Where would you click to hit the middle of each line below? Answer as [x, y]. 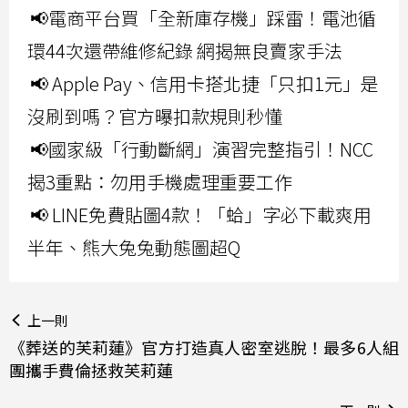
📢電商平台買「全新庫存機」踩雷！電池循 [203, 18]
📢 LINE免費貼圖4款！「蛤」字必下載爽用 [201, 215]
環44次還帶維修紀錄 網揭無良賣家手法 [185, 51]
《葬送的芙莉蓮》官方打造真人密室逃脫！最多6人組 [204, 347]
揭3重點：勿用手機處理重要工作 [160, 182]
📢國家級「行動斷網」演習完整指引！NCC [202, 149]
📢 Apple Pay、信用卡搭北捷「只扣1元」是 [204, 84]
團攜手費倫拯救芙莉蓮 [91, 370]
